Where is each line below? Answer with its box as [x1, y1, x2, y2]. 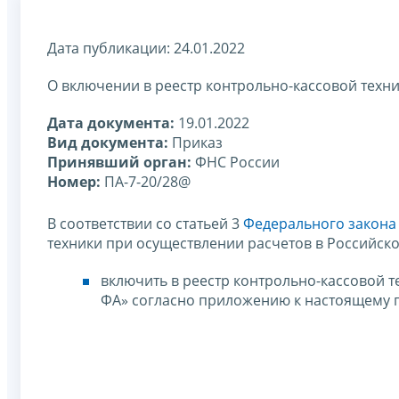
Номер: [47, 171, 101, 191]
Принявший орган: [47, 151, 191, 172]
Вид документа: [47, 132, 168, 152]
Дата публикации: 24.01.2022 [47, 37, 245, 58]
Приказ [168, 132, 223, 152]
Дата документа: [47, 112, 175, 133]
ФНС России [191, 151, 280, 172]
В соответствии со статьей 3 [47, 213, 243, 233]
